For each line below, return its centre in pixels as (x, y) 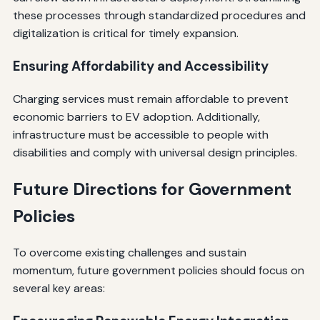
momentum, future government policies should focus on (158, 271)
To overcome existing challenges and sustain (129, 253)
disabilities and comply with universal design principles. (155, 152)
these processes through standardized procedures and (159, 16)
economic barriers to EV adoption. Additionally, (136, 116)
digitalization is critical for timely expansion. (125, 34)
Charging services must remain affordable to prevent (150, 99)
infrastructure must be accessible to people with (140, 134)
